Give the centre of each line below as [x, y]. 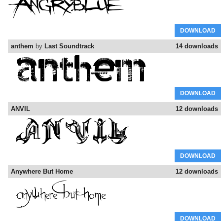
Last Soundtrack [69, 46]
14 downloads [197, 46]
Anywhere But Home [42, 172]
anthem [22, 46]
